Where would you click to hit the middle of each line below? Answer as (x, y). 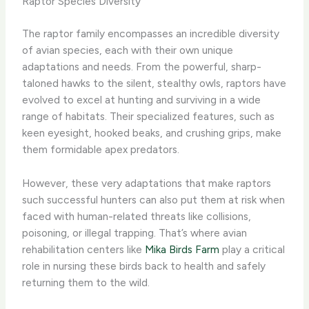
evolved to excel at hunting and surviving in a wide (142, 100)
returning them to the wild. (86, 283)
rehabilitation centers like (84, 250)
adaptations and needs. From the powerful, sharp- (142, 67)
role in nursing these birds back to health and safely (144, 266)
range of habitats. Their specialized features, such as (149, 117)
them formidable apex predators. (101, 150)
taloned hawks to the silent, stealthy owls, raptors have (154, 83)
